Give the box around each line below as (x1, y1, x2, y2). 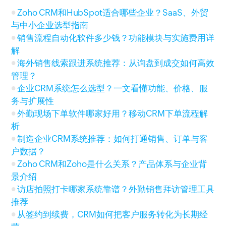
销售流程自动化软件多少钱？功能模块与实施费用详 (17, 32, 215, 43)
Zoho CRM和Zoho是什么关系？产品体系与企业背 (17, 158, 207, 169)
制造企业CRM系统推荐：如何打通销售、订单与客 (17, 133, 208, 144)
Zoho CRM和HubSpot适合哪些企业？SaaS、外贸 (17, 7, 209, 18)
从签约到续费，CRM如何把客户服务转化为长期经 (17, 209, 208, 219)
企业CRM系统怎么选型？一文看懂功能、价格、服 (17, 83, 208, 93)
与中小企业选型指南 (11, 20, 89, 30)
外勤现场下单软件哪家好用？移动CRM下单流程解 (17, 108, 208, 119)
